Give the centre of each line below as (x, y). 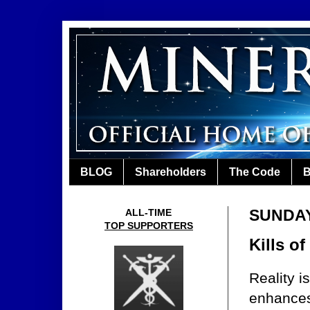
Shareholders (171, 172)
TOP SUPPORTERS (149, 226)
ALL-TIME (149, 213)
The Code (255, 172)
